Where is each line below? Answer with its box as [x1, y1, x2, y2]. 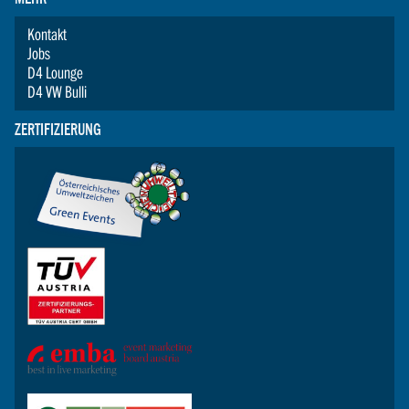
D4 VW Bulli [27, 83, 88, 101]
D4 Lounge [27, 64, 84, 82]
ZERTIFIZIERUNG [14, 120, 101, 139]
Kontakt [27, 26, 68, 44]
